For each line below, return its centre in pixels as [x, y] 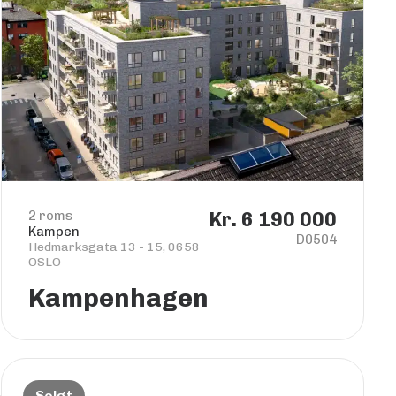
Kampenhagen [119, 298]
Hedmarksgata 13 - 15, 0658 [114, 247]
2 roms [51, 216]
